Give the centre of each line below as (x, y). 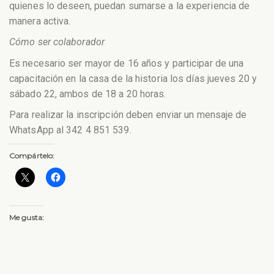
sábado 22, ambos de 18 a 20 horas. (88, 94)
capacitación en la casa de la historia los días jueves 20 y (133, 78)
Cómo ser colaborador (57, 42)
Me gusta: (27, 218)
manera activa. (40, 21)
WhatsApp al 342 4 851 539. (70, 130)
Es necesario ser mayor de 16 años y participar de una (127, 63)
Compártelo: (32, 156)
